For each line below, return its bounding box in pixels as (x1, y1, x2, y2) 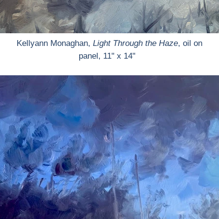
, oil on (178, 39, 202, 48)
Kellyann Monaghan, (17, 39, 93, 48)
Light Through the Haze (93, 39, 178, 48)
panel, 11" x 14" (79, 51, 140, 61)
